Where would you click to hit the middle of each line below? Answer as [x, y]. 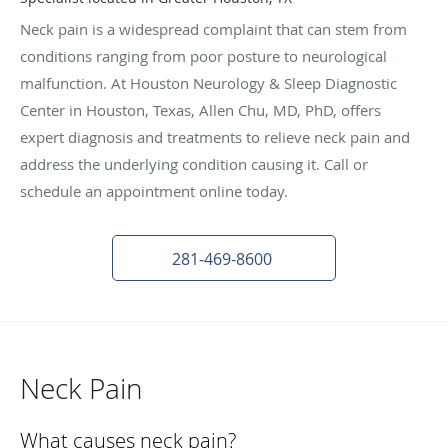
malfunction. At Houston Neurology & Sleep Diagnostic [208, 83]
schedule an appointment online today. [154, 191]
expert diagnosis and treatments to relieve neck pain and [215, 137]
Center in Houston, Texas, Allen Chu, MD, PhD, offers [200, 110]
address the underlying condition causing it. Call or [194, 164]
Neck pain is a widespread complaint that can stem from [213, 29]
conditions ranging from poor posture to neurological [203, 56]
